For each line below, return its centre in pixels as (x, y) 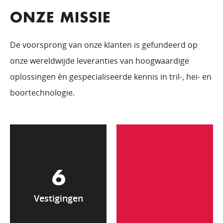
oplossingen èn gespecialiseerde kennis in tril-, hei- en (111, 76)
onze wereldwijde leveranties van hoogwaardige (100, 60)
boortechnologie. (42, 92)
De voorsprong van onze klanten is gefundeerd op (104, 45)
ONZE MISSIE (60, 18)
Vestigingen (58, 198)
